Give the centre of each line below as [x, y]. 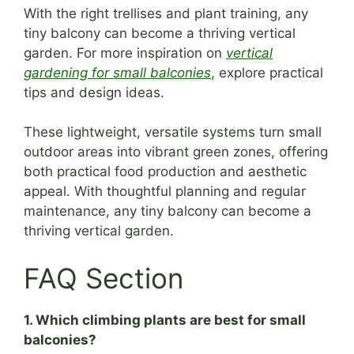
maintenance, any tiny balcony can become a [168, 211]
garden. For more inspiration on [125, 53]
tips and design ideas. [94, 92]
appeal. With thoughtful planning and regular [165, 192]
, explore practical [267, 72]
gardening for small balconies [117, 72]
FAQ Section [104, 278]
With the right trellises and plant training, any [166, 13]
